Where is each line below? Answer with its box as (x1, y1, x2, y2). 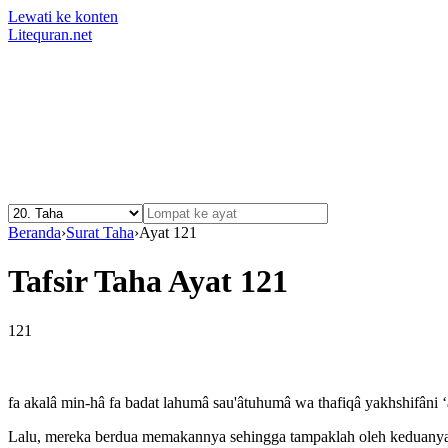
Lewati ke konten (8, 8, 118, 25)
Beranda (8, 224, 61, 241)
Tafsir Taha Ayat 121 (8, 263, 288, 300)
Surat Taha (66, 224, 134, 241)
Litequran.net (8, 26, 92, 43)
